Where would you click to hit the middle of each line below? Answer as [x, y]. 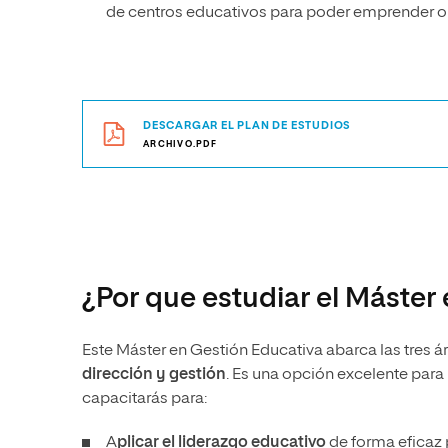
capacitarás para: [144, 399]
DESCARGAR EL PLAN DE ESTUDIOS [247, 125]
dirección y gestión [154, 375]
